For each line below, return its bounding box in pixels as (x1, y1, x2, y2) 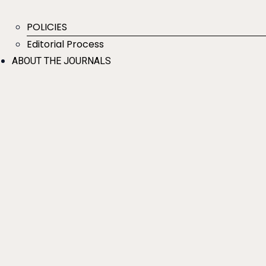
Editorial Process (27, 37, 104, 52)
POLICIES (27, 20, 67, 34)
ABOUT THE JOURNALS (12, 55, 111, 67)
